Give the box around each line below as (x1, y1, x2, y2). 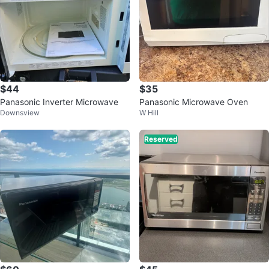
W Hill (139, 108, 159, 117)
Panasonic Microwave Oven (139, 97, 248, 107)
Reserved (144, 134, 178, 144)
